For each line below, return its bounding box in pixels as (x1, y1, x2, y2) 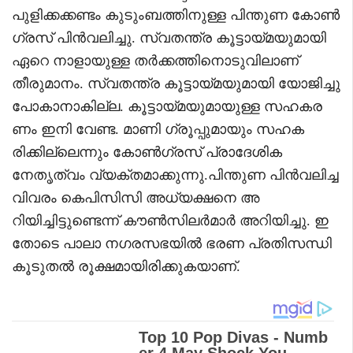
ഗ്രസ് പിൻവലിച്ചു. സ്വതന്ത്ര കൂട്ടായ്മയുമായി (12, 29, 326, 46)
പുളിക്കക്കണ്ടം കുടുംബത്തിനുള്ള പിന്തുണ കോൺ (12, 6, 340, 23)
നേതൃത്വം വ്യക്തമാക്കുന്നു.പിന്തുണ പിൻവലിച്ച (12, 166, 339, 183)
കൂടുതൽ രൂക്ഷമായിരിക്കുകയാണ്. (12, 258, 240, 274)
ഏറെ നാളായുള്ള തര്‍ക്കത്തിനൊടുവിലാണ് (12, 52, 299, 69)
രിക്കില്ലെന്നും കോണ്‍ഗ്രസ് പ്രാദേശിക (12, 143, 282, 160)
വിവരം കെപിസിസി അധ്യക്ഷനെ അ (12, 189, 259, 206)
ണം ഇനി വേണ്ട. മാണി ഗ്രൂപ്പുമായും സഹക (12, 121, 304, 137)
